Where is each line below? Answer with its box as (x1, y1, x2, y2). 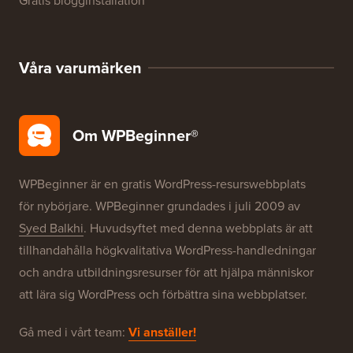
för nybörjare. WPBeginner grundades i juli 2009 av (19, 322, 300, 340)
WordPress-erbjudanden (19, 22, 150, 40)
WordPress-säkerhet (19, 85, 128, 103)
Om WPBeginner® (72, 249, 199, 273)
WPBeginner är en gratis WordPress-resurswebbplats (19, 300, 306, 318)
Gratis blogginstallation (19, 117, 145, 135)
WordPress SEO (19, 54, 103, 72)
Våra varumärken (19, 181, 142, 205)
